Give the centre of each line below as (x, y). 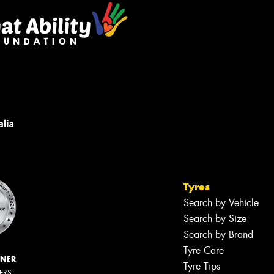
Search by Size (215, 218)
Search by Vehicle (221, 202)
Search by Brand (218, 234)
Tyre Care (204, 250)
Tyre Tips (202, 266)
